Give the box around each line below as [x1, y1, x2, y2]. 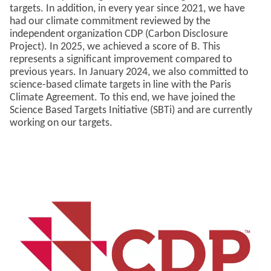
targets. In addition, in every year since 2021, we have [10, 3, 245, 15]
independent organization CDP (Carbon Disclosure [10, 28, 228, 40]
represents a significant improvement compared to [10, 54, 232, 65]
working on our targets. [10, 117, 113, 129]
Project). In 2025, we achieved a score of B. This [10, 41, 220, 53]
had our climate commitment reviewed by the [10, 16, 211, 27]
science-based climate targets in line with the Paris [10, 79, 231, 91]
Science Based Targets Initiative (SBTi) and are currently [10, 105, 252, 116]
